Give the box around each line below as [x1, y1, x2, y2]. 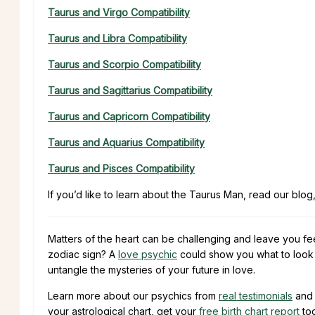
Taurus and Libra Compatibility [48, 32, 187, 44]
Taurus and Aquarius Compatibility [48, 136, 205, 148]
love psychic [118, 247, 177, 260]
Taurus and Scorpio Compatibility [48, 58, 201, 70]
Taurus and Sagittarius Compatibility [48, 84, 212, 96]
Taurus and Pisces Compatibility [48, 162, 195, 174]
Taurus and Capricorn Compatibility [48, 110, 210, 122]
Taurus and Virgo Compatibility [48, 6, 190, 18]
